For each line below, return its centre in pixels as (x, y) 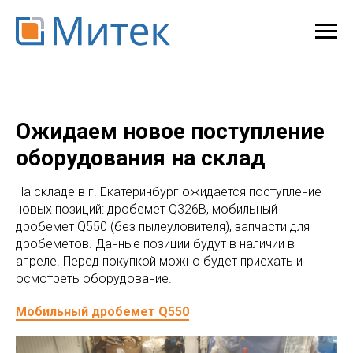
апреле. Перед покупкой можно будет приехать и (159, 261)
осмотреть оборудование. (94, 279)
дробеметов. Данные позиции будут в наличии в (155, 244)
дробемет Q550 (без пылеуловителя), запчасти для (163, 227)
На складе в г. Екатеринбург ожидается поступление (169, 192)
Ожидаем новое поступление (170, 131)
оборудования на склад (140, 158)
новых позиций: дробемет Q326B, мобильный (147, 209)
